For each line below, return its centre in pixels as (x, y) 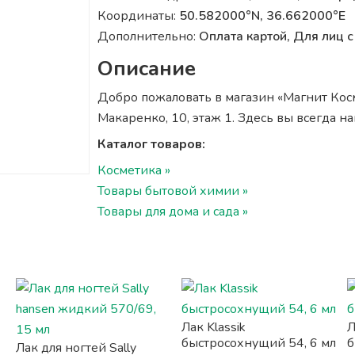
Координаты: (138, 16)
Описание (146, 69)
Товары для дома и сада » (172, 212)
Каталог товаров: (151, 144)
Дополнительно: (148, 36)
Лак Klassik (213, 327)
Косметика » (134, 170)
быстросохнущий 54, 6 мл (258, 343)
